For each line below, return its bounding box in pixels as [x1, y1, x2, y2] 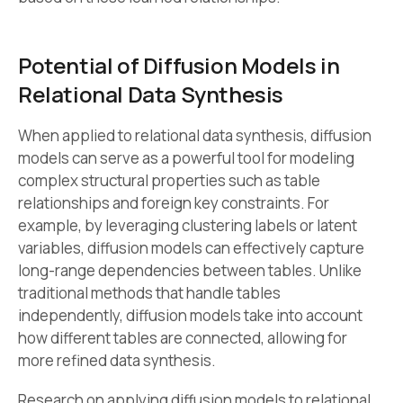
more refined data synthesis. [18, 349, 216, 371]
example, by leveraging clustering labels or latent [18, 214, 357, 236]
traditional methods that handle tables [18, 282, 281, 303]
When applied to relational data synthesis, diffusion [18, 124, 372, 146]
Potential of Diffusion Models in [18, 50, 340, 81]
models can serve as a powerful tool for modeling [18, 147, 354, 168]
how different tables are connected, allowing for [18, 327, 347, 348]
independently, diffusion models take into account [18, 304, 363, 326]
